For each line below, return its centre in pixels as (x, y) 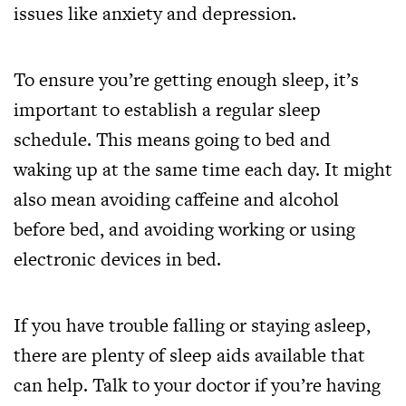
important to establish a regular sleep (167, 109)
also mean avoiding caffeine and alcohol (176, 199)
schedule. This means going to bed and (172, 139)
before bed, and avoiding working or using (184, 229)
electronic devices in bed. (117, 259)
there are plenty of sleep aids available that (189, 355)
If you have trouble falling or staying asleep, (192, 325)
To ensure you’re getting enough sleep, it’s (186, 79)
